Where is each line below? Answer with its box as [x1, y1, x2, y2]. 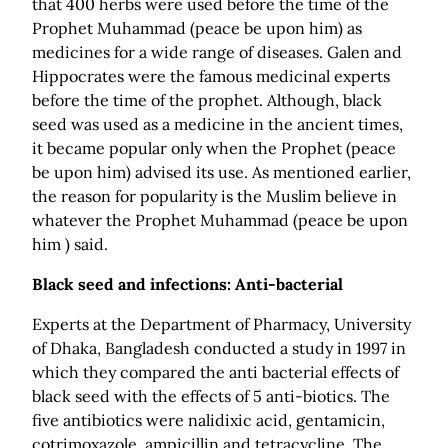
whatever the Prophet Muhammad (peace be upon [32, 210, 408, 231]
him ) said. [32, 234, 108, 255]
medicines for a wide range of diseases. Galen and [32, 42, 402, 63]
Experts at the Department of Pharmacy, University [32, 314, 411, 335]
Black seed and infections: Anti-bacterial [32, 274, 343, 295]
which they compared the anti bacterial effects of [32, 362, 399, 383]
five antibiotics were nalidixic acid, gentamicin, [32, 410, 385, 431]
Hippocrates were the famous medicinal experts [32, 66, 390, 87]
